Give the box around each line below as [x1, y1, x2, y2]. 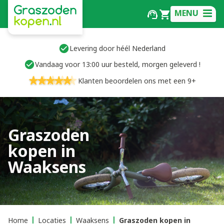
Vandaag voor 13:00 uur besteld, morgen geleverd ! [34, 59, 200, 69]
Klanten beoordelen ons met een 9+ [78, 76, 196, 85]
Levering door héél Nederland [69, 43, 165, 53]
